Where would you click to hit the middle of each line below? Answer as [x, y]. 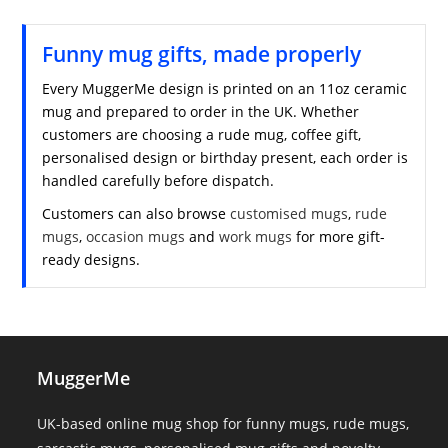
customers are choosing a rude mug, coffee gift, [202, 135]
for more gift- [339, 237]
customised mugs [289, 214]
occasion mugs [136, 237]
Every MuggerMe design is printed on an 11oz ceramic [225, 89]
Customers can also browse [136, 214]
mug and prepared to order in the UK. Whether [201, 112]
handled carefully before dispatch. [158, 181]
